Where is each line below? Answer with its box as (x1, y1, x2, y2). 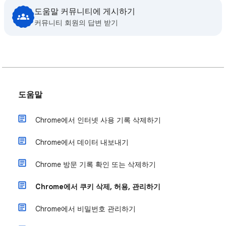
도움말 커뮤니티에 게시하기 (34, 7, 135, 17)
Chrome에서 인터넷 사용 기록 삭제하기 (35, 116, 161, 125)
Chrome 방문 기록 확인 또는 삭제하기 (35, 160, 156, 169)
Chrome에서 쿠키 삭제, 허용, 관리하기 (35, 182, 160, 191)
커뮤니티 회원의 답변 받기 (34, 18, 118, 27)
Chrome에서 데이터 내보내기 (35, 138, 129, 147)
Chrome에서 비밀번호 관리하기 (35, 204, 136, 213)
